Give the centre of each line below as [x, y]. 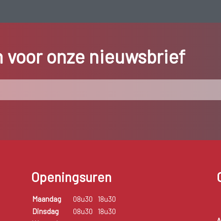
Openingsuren [71, 176]
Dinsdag [45, 211]
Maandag [46, 199]
